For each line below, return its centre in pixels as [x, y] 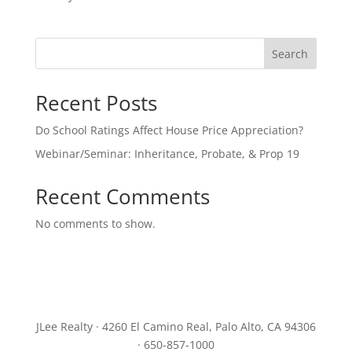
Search [290, 53]
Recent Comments [122, 196]
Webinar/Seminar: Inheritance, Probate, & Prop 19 [167, 154]
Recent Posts [96, 103]
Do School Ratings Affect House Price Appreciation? [169, 130]
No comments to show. [95, 224]
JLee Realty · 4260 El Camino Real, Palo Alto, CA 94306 [176, 326]
